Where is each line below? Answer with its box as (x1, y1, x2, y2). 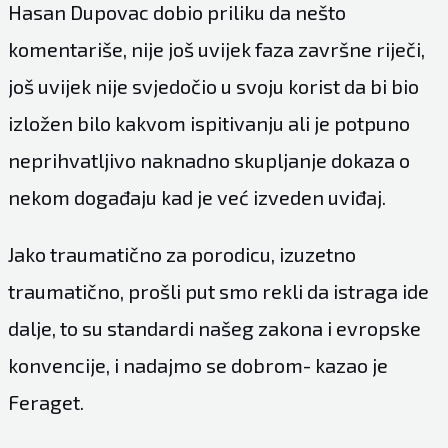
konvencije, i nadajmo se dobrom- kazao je (7, 352, 388, 377)
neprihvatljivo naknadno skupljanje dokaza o (7, 147, 410, 172)
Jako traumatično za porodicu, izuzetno (7, 241, 356, 266)
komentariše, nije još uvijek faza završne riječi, (7, 36, 425, 61)
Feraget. (7, 389, 84, 414)
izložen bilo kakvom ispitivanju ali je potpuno (7, 110, 410, 135)
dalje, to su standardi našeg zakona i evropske (7, 315, 421, 340)
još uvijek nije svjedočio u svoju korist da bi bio (7, 73, 419, 98)
